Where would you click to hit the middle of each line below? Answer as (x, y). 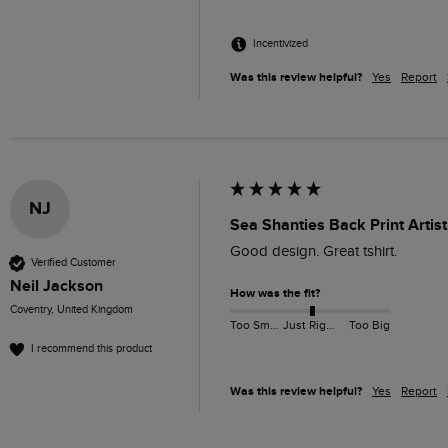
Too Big (369, 325)
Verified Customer (73, 263)
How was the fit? (275, 293)
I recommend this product (91, 349)
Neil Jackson (56, 285)
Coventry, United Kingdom (71, 309)
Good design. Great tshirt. (313, 251)
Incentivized (280, 44)
